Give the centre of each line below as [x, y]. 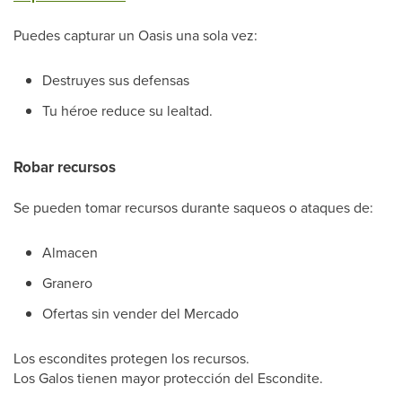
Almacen [70, 252]
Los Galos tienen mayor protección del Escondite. [168, 378]
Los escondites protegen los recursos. [131, 358]
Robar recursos [65, 167]
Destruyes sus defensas [116, 80]
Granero [67, 283]
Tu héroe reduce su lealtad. [127, 110]
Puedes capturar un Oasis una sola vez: [135, 35]
